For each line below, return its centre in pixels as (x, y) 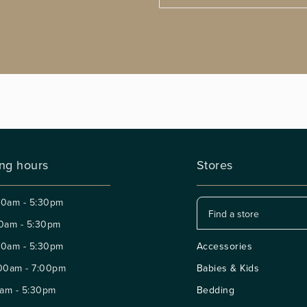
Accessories (224, 246)
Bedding (216, 290)
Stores (214, 165)
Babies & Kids (228, 268)
